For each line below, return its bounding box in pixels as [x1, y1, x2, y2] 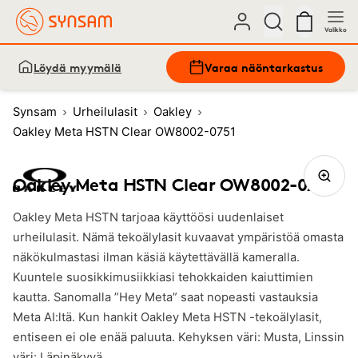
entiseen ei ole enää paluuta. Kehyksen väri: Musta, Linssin [13, 330, 344, 344]
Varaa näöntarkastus [205, 60, 323, 74]
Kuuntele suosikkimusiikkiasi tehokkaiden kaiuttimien [13, 270, 313, 284]
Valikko [324, 26, 348, 34]
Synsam [13, 105, 57, 119]
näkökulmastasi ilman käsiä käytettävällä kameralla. [13, 250, 300, 265]
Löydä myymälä [34, 60, 121, 74]
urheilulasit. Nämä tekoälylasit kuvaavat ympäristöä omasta [13, 230, 344, 245]
